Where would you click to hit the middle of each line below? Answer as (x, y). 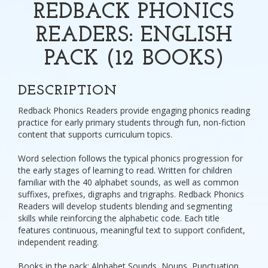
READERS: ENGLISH (134, 36)
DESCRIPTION (68, 91)
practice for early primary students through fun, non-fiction (132, 122)
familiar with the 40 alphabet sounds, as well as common (128, 182)
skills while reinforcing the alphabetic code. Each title (119, 218)
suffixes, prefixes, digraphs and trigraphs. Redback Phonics (131, 194)
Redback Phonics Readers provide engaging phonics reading (134, 110)
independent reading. (58, 242)
